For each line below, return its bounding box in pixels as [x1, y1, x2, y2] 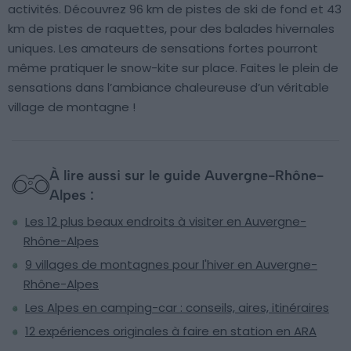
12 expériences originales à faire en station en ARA [25, 322, 317, 339]
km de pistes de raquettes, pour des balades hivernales [8, 20, 335, 37]
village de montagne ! [8, 98, 136, 115]
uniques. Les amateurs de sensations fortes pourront [8, 39, 318, 56]
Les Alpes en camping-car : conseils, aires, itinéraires [25, 299, 329, 316]
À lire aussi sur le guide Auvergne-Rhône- [49, 167, 324, 185]
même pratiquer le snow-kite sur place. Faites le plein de [8, 59, 338, 76]
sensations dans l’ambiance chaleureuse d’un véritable [8, 78, 329, 96]
